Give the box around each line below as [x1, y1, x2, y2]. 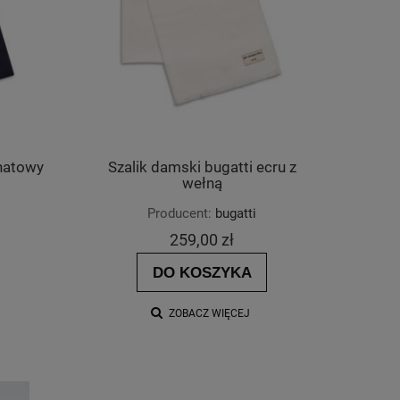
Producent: [147, 204, 212, 221]
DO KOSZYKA [152, 263, 252, 280]
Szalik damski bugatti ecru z [107, 158, 296, 176]
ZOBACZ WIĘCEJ [168, 306, 250, 320]
